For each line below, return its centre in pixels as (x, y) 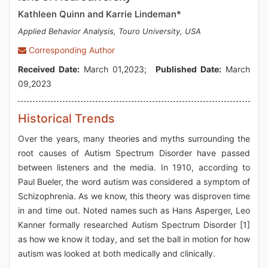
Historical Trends (66, 118)
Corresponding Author (71, 50)
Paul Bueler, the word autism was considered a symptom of (134, 182)
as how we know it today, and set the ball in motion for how (134, 239)
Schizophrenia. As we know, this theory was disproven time (134, 196)
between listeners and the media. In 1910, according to (134, 167)
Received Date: (49, 69)
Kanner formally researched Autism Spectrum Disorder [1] (134, 225)
